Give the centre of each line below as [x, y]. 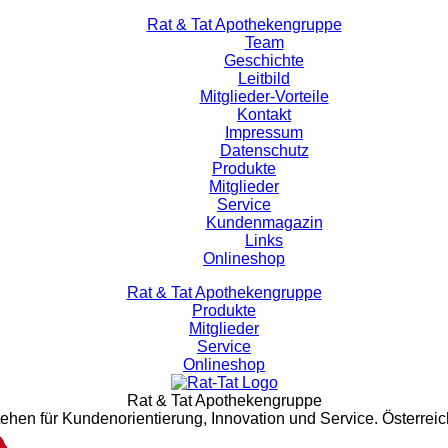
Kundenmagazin [264, 222]
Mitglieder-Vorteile [264, 96]
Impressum [264, 132]
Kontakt [264, 114]
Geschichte [264, 60]
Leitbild [264, 78]
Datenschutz [264, 150]
